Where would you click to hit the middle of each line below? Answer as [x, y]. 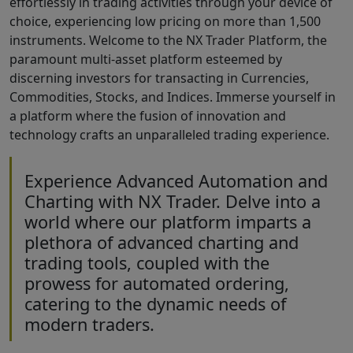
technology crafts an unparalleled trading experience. [169, 134]
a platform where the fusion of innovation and [148, 115]
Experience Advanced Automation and [176, 180]
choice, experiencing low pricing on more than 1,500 [165, 21]
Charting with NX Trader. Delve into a [173, 201]
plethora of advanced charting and [162, 242]
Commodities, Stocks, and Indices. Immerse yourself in [173, 97]
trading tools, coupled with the [147, 262]
